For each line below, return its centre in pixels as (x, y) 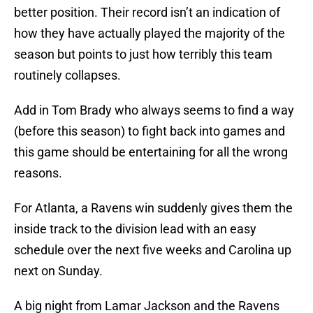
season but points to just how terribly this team (143, 54)
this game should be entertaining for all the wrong (151, 152)
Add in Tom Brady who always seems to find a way (154, 110)
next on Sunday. (58, 271)
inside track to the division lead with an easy (135, 229)
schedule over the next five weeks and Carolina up (153, 250)
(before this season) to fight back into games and (150, 131)
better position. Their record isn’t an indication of (147, 13)
